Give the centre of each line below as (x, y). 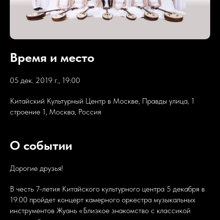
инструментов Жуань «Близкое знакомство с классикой (100, 210)
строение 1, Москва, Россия (55, 111)
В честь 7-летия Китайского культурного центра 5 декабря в (107, 189)
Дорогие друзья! (36, 168)
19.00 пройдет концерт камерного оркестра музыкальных (103, 199)
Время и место (52, 57)
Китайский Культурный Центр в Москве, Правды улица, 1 (102, 101)
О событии (41, 145)
